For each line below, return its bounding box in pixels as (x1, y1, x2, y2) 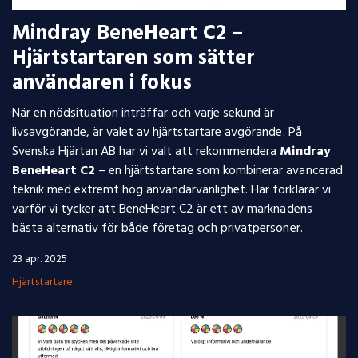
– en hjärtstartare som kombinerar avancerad (95, 161, 343, 181)
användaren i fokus (12, 67, 192, 100)
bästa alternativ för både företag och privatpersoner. (12, 218, 303, 239)
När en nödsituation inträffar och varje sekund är (12, 103, 275, 124)
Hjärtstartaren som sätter (12, 42, 255, 75)
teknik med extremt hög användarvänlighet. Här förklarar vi (12, 180, 331, 201)
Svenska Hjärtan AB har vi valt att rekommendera (12, 141, 280, 162)
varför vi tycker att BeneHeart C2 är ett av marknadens (12, 199, 312, 220)
